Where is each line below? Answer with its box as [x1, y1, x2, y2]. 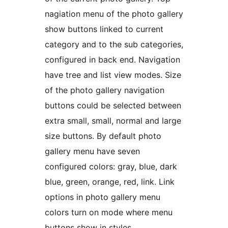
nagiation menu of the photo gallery [45, 8, 183, 19]
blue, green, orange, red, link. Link [45, 176, 175, 187]
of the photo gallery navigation [45, 84, 164, 95]
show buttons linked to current [45, 23, 163, 34]
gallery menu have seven [45, 146, 140, 156]
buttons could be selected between [45, 100, 181, 110]
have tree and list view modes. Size [45, 69, 181, 80]
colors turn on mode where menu [45, 207, 173, 217]
